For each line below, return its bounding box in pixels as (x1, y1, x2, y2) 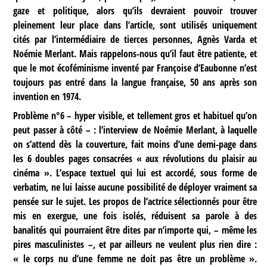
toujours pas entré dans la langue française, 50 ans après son (13, 76, 257, 89)
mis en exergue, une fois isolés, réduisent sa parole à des (13, 209, 257, 223)
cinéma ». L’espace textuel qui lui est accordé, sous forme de (13, 166, 257, 180)
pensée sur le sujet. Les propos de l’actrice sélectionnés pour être (13, 195, 257, 209)
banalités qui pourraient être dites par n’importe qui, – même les (13, 223, 257, 237)
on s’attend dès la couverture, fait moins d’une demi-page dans (13, 138, 257, 151)
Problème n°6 (13, 109, 64, 123)
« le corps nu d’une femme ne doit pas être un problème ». (13, 252, 257, 266)
